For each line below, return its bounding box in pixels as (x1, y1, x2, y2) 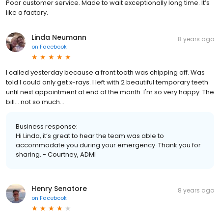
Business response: (16, 121, 78, 131)
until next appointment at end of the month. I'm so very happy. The (6, 87, 214, 97)
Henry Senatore (31, 183, 87, 193)
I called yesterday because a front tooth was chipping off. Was (6, 67, 205, 77)
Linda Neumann (31, 32, 86, 42)
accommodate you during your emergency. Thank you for (16, 140, 201, 150)
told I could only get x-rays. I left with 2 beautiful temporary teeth (6, 77, 208, 87)
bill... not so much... (6, 97, 64, 107)
